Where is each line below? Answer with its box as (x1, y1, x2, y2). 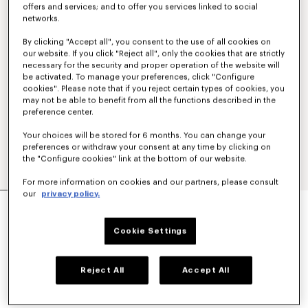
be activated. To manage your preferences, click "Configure (23, 73, 255, 81)
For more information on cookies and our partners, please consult (23, 178, 279, 186)
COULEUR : (16, 238, 58, 245)
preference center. (23, 108, 94, 116)
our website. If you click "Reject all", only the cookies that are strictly (23, 49, 285, 58)
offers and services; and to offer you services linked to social (23, 3, 258, 11)
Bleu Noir (58, 239, 92, 246)
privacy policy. (41, 190, 100, 198)
